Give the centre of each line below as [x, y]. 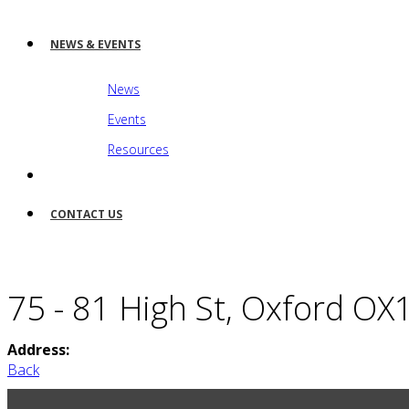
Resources [138, 150]
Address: [38, 350]
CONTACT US [86, 215]
